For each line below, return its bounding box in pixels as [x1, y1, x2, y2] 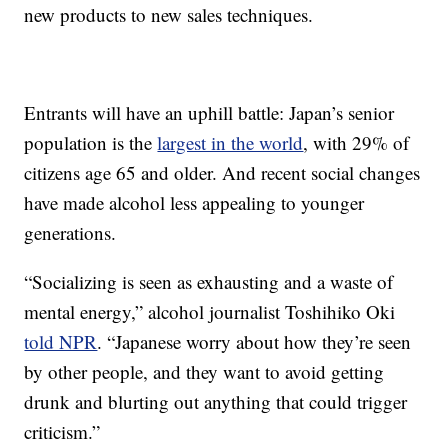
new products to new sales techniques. [24, 2, 314, 28]
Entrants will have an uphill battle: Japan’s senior [24, 100, 395, 126]
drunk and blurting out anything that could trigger [24, 389, 408, 415]
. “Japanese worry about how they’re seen [97, 329, 412, 355]
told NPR [24, 329, 98, 355]
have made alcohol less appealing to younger [24, 190, 365, 216]
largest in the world [157, 130, 304, 156]
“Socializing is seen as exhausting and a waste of [24, 269, 394, 295]
